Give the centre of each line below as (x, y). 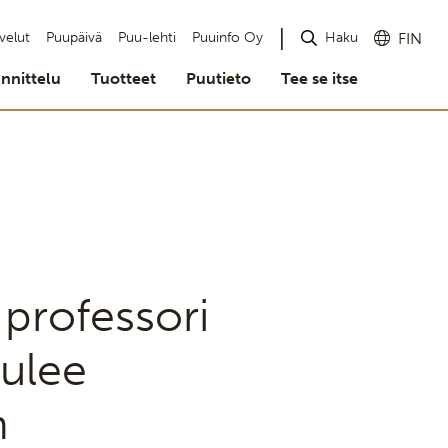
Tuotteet (123, 78)
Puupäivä (74, 37)
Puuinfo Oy (227, 37)
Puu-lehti (147, 37)
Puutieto (218, 78)
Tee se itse (319, 78)
